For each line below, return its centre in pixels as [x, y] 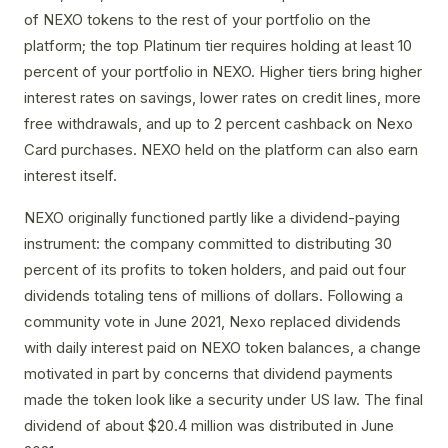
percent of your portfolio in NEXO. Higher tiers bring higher [223, 72]
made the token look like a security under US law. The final [223, 400]
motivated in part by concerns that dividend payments [208, 374]
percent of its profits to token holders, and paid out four [215, 270]
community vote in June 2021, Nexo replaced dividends [212, 322]
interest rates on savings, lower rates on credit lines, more [222, 98]
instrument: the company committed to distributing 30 [208, 244]
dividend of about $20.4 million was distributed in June [209, 426]
